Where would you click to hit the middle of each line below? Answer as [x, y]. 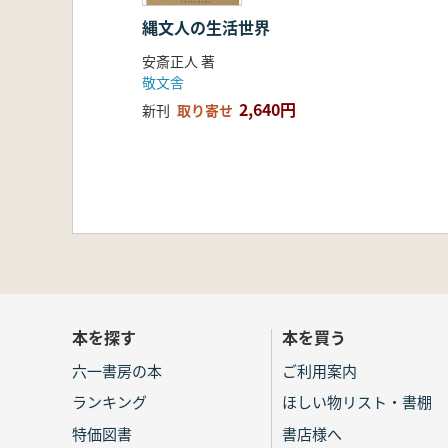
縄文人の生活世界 [206, 27]
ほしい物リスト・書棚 [357, 402]
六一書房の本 [117, 370]
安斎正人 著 [178, 61]
